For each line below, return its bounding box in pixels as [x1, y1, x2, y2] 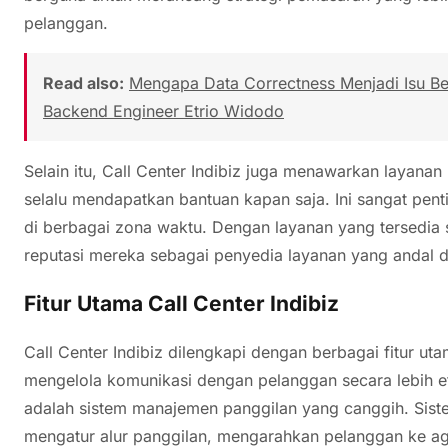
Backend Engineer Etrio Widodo [43, 100, 284, 121]
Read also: [43, 72, 124, 93]
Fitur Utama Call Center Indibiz [24, 290, 339, 316]
